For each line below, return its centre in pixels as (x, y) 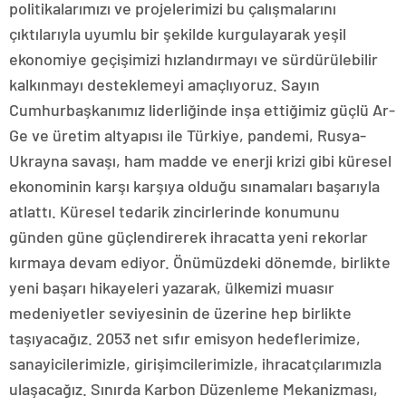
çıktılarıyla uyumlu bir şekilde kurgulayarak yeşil (178, 34)
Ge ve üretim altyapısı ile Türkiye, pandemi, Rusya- (188, 135)
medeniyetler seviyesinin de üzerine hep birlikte (180, 313)
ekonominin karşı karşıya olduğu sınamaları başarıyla (194, 186)
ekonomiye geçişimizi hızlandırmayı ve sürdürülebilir (193, 59)
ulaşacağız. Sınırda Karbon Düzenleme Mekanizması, (193, 389)
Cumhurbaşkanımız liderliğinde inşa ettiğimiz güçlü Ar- (202, 110)
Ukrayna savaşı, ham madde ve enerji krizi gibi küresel (200, 160)
